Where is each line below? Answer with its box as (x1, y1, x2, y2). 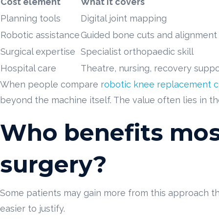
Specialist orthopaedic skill (81, 46, 194, 57)
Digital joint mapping (81, 13, 167, 23)
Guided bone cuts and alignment (81, 29, 217, 40)
